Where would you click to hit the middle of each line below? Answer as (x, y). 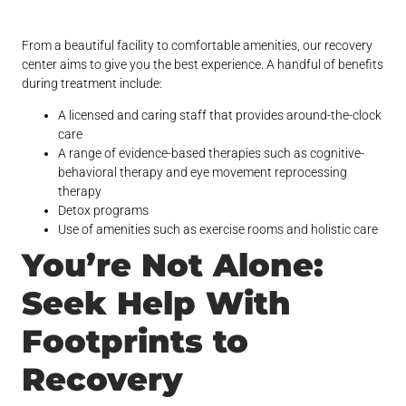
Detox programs (104, 211)
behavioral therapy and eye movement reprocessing (203, 173)
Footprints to (135, 342)
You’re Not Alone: (173, 266)
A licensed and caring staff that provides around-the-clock (220, 116)
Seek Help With (157, 304)
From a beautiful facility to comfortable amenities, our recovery (198, 46)
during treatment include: (92, 84)
